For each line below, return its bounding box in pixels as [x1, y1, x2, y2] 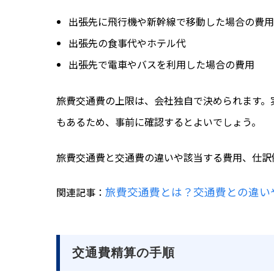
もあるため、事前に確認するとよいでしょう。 [56, 114, 261, 130]
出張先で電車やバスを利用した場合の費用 [68, 57, 254, 72]
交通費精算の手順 [72, 246, 175, 260]
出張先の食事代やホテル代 [68, 35, 186, 51]
